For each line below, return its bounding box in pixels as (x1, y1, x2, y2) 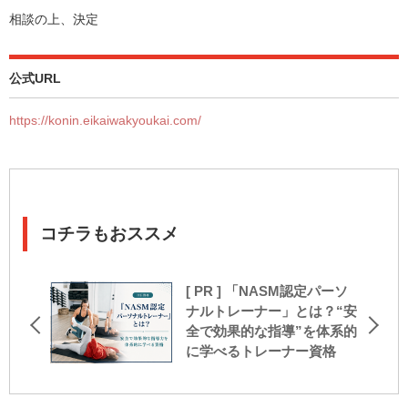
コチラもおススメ (40, 224, 179, 244)
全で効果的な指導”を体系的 (186, 322, 357, 339)
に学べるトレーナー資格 (186, 342, 336, 359)
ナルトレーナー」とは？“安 (186, 302, 357, 319)
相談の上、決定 (9, 12, 98, 27)
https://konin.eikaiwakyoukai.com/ (9, 113, 201, 128)
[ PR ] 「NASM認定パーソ (186, 282, 348, 299)
